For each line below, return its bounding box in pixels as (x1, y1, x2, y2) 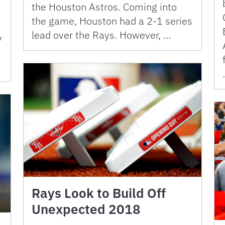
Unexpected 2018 (32, 200, 141, 218)
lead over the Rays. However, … (32, 28, 171, 42)
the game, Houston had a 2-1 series (32, 14, 192, 28)
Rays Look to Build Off (32, 184, 166, 202)
